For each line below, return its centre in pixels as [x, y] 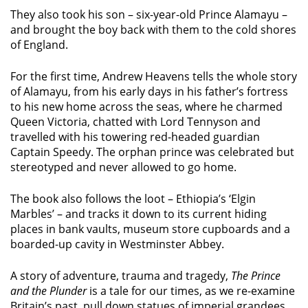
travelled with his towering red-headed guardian [135, 136]
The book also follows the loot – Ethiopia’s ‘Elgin [133, 198]
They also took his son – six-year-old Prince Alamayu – [149, 14]
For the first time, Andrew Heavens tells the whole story [154, 76]
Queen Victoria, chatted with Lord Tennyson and [135, 121]
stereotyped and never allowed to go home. [123, 167]
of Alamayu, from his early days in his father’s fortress [149, 91]
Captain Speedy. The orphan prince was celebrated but [152, 152]
